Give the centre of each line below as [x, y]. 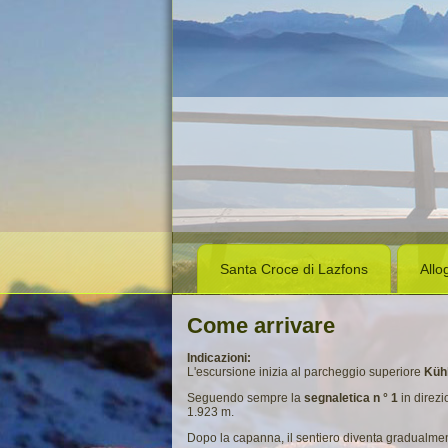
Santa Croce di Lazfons [294, 269]
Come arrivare [261, 325]
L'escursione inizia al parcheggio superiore [305, 372]
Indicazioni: [219, 358]
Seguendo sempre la [245, 398]
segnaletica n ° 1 [351, 398]
